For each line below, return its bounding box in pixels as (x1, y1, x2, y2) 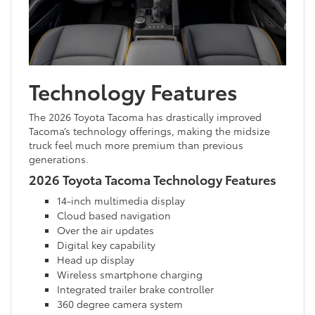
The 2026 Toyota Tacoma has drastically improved (29, 109, 262, 124)
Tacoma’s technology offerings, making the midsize (29, 123, 270, 138)
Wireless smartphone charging (57, 266, 202, 281)
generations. (29, 151, 89, 166)
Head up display (57, 252, 134, 266)
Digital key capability (57, 237, 155, 252)
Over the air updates (57, 222, 154, 237)
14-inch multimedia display (57, 193, 185, 207)
